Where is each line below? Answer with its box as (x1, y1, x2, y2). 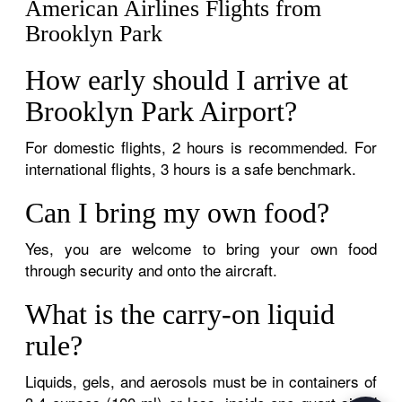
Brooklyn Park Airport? (25, 94, 298, 127)
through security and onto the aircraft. (25, 258, 278, 281)
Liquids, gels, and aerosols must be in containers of (25, 369, 377, 392)
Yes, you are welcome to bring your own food (25, 236, 377, 259)
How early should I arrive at (25, 63, 349, 96)
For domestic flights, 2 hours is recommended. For (25, 135, 377, 158)
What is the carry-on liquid (25, 297, 336, 330)
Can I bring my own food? (25, 196, 330, 229)
